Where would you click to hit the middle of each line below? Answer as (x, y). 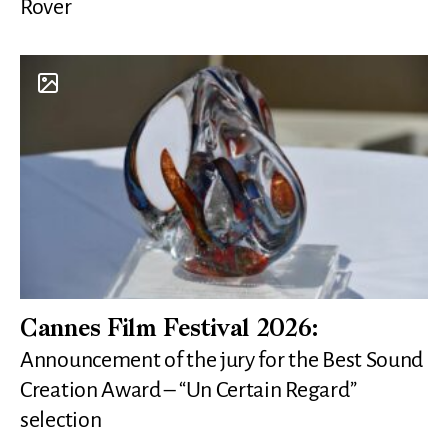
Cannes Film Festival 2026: (170, 330)
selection (61, 420)
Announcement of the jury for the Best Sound (222, 360)
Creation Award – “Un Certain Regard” (188, 390)
